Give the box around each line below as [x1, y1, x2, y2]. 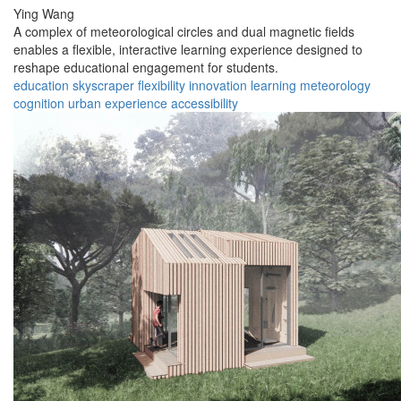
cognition [13, 94, 64, 113]
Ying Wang [13, 4, 74, 23]
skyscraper [73, 76, 134, 95]
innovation [189, 76, 247, 95]
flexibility [138, 76, 185, 95]
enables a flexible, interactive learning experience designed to [13, 40, 363, 59]
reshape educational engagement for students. [13, 58, 278, 77]
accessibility [171, 94, 238, 113]
